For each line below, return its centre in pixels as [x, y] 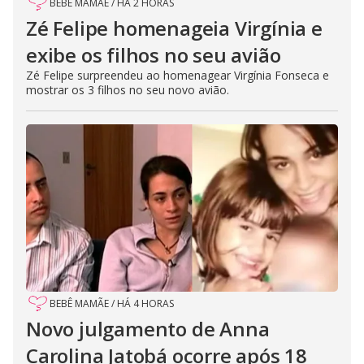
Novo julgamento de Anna [148, 329]
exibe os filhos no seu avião [154, 55]
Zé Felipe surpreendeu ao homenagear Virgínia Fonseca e [178, 76]
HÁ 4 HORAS [145, 304]
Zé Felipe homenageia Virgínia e [174, 28]
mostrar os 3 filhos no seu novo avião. [128, 90]
